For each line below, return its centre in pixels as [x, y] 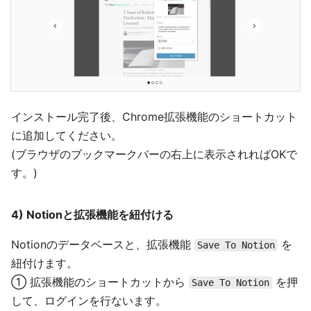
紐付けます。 [44, 263]
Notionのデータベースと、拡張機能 [103, 244]
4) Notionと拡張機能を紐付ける [92, 214]
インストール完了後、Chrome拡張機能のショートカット [154, 116]
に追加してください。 [67, 135]
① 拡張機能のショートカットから [100, 281]
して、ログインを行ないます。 [89, 300]
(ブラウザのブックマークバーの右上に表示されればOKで [154, 154]
